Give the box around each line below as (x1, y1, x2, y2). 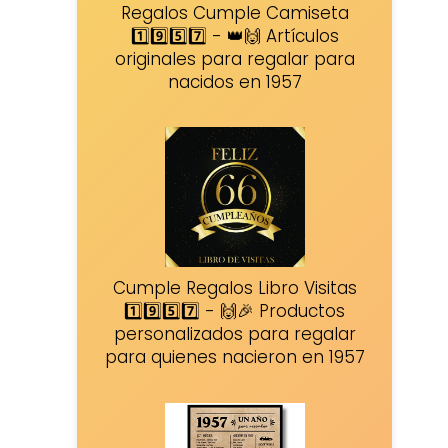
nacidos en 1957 (167, 69, 302, 94)
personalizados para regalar (113, 322, 356, 347)
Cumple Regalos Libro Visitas (112, 276, 357, 301)
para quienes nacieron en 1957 (104, 345, 365, 370)
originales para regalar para (114, 46, 355, 71)
